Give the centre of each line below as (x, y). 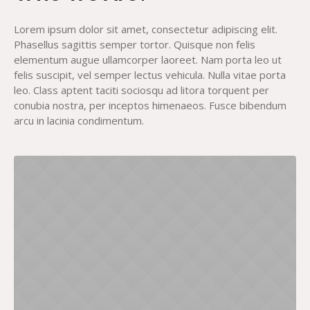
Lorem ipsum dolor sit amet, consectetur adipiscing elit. (145, 29)
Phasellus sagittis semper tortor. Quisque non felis (134, 44)
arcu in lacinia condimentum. (79, 120)
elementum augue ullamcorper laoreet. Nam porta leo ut (147, 60)
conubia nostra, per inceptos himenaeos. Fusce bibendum (150, 105)
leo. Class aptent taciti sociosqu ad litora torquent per (141, 90)
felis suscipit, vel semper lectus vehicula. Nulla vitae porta (149, 75)
